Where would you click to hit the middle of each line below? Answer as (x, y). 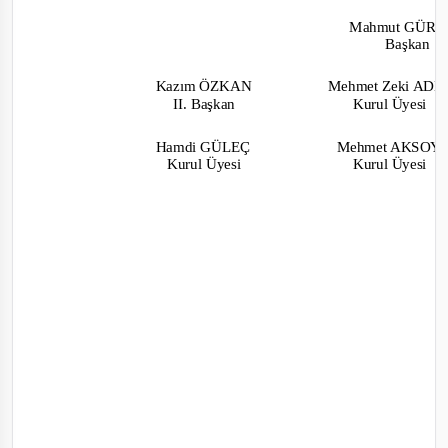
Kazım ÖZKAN (207, 86)
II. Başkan (207, 103)
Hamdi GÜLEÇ (206, 147)
